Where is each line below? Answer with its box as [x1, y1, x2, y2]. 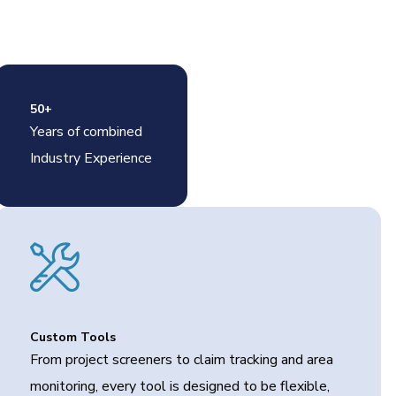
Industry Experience [30, 148, 153, 168]
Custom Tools [30, 329, 117, 346]
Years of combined [30, 122, 143, 141]
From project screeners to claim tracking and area [30, 350, 334, 369]
